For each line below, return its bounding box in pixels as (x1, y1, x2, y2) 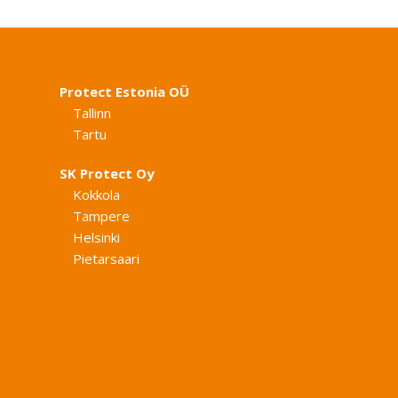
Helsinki (73, 228, 121, 246)
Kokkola (73, 186, 121, 203)
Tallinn (73, 104, 112, 122)
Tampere (73, 207, 131, 225)
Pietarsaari (73, 250, 140, 267)
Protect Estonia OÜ (60, 83, 190, 100)
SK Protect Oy (60, 164, 155, 182)
